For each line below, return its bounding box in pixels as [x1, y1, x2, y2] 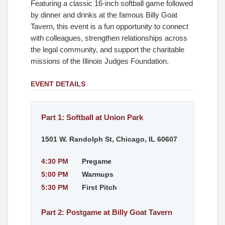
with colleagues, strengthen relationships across [31, 34, 187, 42]
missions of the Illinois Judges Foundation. [31, 57, 169, 65]
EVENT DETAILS [31, 80, 85, 88]
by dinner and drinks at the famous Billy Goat [31, 11, 177, 19]
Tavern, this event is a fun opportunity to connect [31, 23, 188, 31]
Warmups [82, 170, 114, 178]
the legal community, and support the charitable [31, 46, 184, 54]
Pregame [82, 157, 111, 165]
